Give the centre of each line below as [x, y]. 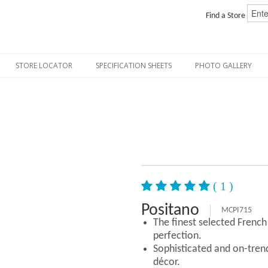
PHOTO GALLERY [223, 66]
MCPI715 [237, 210]
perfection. [178, 236]
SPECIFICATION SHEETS [133, 66]
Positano [170, 211]
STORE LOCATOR [44, 66]
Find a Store [226, 16]
